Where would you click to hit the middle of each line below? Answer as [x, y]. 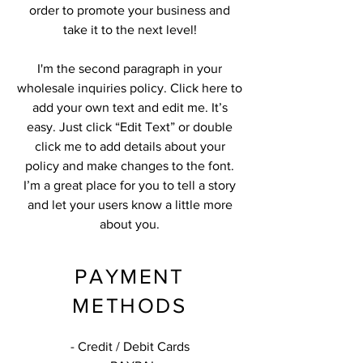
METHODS [130, 305]
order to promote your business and [130, 10]
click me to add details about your [130, 146]
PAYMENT [130, 276]
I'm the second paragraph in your [130, 68]
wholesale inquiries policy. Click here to [130, 88]
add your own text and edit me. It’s [130, 107]
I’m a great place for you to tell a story [130, 185]
